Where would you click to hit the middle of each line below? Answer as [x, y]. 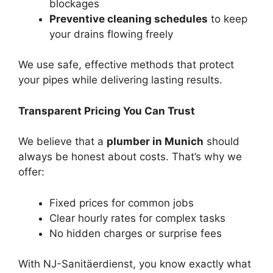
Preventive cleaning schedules [129, 19]
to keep [228, 19]
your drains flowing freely [111, 34]
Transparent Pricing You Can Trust [107, 111]
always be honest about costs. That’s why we [130, 157]
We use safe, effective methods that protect [126, 65]
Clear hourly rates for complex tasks [137, 218]
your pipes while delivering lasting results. [120, 80]
